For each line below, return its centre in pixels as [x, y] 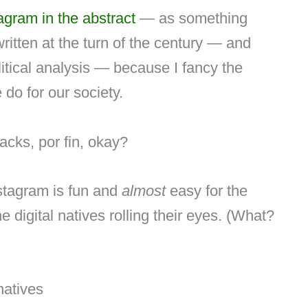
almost [143, 190]
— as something [191, 19]
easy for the [206, 190]
